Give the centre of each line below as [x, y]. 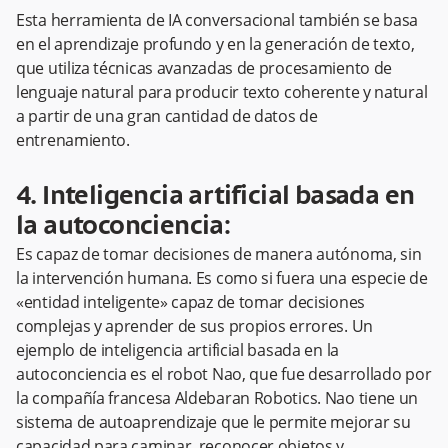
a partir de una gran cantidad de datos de [167, 116]
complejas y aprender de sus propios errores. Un [194, 326]
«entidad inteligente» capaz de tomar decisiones [190, 302]
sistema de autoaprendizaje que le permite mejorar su [213, 422]
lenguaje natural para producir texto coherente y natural [222, 92]
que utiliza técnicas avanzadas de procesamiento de [204, 68]
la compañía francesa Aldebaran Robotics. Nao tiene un [217, 398]
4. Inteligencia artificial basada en [215, 197]
